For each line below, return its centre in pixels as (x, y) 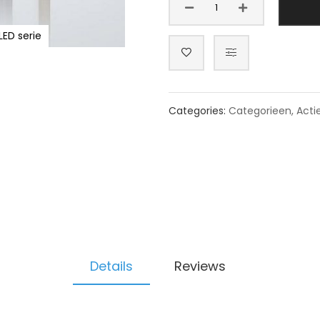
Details (111, 266)
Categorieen (260, 111)
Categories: (198, 111)
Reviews (200, 266)
